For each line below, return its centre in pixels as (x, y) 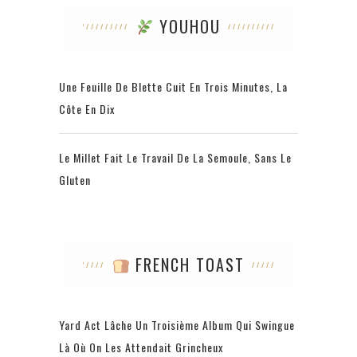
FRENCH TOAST (188, 265)
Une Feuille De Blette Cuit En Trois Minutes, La (173, 87)
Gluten (75, 180)
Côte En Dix (87, 109)
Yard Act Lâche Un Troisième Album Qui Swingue (177, 325)
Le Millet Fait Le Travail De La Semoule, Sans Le (175, 158)
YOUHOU (188, 27)
